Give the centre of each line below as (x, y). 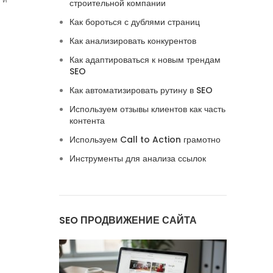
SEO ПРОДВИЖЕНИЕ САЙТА (128, 220)
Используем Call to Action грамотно (145, 140)
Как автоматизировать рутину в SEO (141, 90)
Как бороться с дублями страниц (134, 22)
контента (87, 121)
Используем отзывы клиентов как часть (147, 109)
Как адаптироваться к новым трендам (145, 60)
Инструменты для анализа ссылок (137, 158)
